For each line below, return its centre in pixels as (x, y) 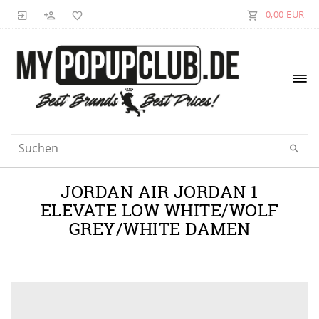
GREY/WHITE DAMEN (159, 229)
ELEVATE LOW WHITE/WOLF (159, 210)
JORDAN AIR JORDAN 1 (159, 192)
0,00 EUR (285, 14)
